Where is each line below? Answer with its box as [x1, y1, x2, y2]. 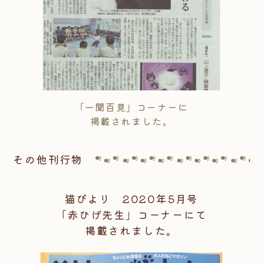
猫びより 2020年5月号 [64, 191, 199, 207]
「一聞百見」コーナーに [75, 100, 188, 114]
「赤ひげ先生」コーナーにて [56, 207, 207, 222]
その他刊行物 [13, 151, 83, 167]
